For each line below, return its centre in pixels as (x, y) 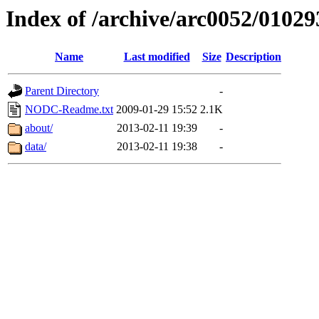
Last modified (157, 57)
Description (253, 57)
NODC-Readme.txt (69, 110)
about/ (39, 128)
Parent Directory (62, 91)
